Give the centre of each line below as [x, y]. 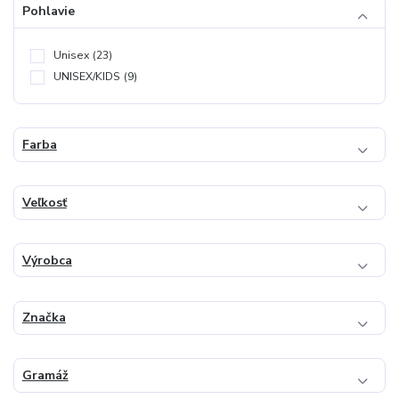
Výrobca [47, 260]
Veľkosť [44, 202]
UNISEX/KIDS [87, 77]
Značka [44, 318]
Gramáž [45, 376]
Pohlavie [48, 11]
